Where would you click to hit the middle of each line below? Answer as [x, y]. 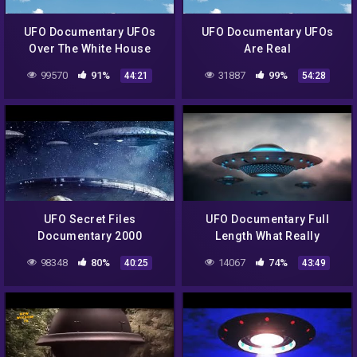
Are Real [267, 48]
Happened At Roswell [267, 252]
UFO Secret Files [90, 219]
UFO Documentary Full [267, 219]
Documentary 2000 [90, 235]
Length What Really [267, 235]
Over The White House [90, 48]
